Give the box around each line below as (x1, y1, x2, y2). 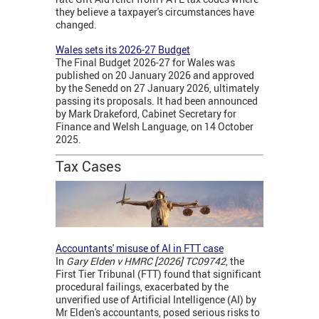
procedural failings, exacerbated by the (56, 279, 229, 293)
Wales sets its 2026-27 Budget (56, 42, 190, 56)
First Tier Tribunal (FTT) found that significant (56, 266, 261, 281)
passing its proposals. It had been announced (56, 93, 258, 108)
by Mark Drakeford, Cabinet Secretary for (56, 106, 236, 120)
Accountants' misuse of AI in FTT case (56, 241, 224, 255)
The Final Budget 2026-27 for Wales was (56, 55, 235, 69)
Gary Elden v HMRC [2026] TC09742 (66, 253, 226, 268)
